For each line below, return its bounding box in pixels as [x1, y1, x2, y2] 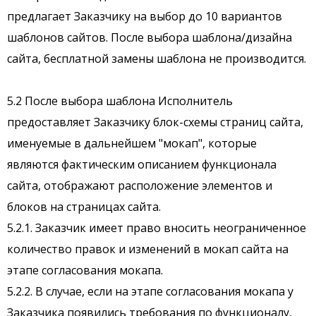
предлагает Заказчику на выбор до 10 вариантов [7, 8, 282, 25]
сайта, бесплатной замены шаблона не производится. [7, 51, 306, 67]
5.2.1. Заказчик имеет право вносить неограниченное [7, 220, 306, 236]
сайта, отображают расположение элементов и [7, 178, 272, 194]
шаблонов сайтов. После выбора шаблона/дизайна [7, 30, 292, 46]
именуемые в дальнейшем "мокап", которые [7, 135, 257, 152]
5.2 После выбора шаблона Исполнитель [7, 93, 233, 109]
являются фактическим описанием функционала [7, 157, 276, 173]
